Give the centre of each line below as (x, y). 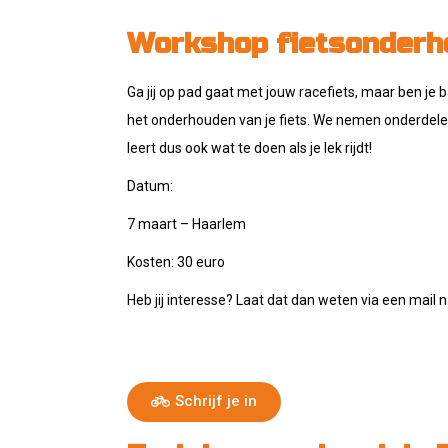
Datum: (151, 186)
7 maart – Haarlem (186, 224)
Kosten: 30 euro (176, 262)
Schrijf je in (216, 401)
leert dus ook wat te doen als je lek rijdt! (249, 148)
